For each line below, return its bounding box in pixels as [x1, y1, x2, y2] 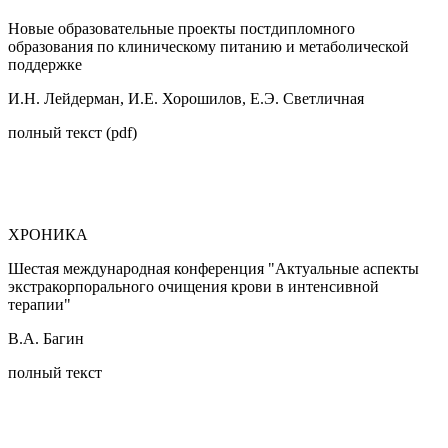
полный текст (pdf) [8, 123, 137, 141]
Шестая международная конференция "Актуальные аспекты [8, 259, 419, 277]
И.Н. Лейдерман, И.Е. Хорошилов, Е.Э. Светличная [8, 89, 364, 107]
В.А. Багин [8, 329, 84, 347]
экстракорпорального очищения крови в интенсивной [8, 277, 379, 295]
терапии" [8, 295, 71, 313]
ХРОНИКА [8, 225, 88, 243]
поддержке [8, 55, 82, 73]
